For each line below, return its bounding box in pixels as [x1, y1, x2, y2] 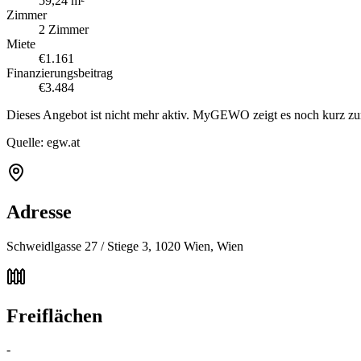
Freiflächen [6, 305, 102, 326]
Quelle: [6, 135, 47, 149]
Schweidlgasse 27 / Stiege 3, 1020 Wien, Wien [6, 239, 243, 253]
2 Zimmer [39, 22, 89, 36]
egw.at [47, 135, 80, 149]
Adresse [6, 201, 72, 222]
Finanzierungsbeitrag [6, 65, 113, 80]
